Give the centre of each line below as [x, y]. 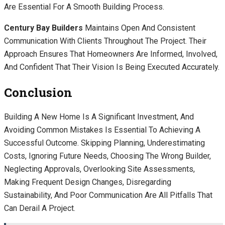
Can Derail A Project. [40, 208]
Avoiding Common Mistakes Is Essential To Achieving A [102, 130]
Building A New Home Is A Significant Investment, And [99, 117]
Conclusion [38, 92]
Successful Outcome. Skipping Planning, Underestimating [104, 143]
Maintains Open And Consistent [139, 28]
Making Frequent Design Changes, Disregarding [88, 182]
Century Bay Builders [43, 28]
